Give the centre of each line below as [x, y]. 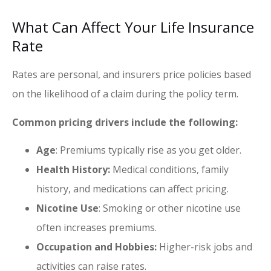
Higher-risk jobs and [204, 247]
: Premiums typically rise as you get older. [149, 150]
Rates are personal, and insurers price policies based [132, 75]
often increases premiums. [96, 227]
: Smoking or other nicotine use [170, 208]
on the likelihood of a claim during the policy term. [126, 94]
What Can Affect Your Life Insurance [133, 27]
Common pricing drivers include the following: [125, 122]
